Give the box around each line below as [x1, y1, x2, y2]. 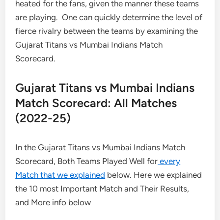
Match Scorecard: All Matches [15, 96, 177, 110]
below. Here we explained [105, 170, 202, 180]
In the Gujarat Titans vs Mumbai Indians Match [15, 142, 186, 153]
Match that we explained [15, 170, 106, 180]
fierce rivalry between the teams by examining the [15, 26, 198, 36]
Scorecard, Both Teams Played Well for [15, 156, 158, 166]
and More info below [15, 197, 91, 208]
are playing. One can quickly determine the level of [15, 12, 203, 23]
